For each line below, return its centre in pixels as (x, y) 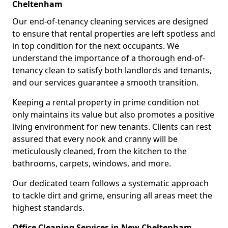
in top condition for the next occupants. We (96, 46)
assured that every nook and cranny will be (95, 139)
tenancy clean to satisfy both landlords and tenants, (112, 70)
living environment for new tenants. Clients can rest (112, 126)
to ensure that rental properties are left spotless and (114, 33)
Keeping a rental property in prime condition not (106, 102)
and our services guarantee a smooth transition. (105, 82)
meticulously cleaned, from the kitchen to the (99, 151)
